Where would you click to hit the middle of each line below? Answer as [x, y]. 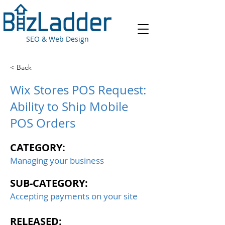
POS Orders [43, 123]
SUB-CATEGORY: [49, 183]
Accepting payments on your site [74, 196]
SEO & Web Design [58, 39]
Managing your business [57, 160]
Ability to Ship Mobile [69, 106]
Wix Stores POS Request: [78, 90]
